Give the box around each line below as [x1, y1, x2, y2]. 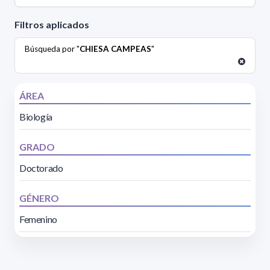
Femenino [19, 213, 57, 225]
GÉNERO [19, 192, 59, 204]
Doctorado [19, 162, 63, 174]
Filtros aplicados [14, 19, 89, 31]
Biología [19, 111, 52, 123]
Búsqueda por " [25, 44, 80, 54]
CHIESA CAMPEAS [80, 44, 151, 54]
